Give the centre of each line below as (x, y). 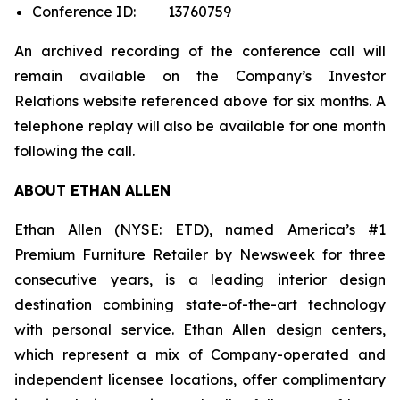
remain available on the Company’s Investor (200, 76)
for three (350, 254)
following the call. (76, 151)
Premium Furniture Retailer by (127, 254)
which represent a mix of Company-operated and (200, 354)
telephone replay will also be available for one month (200, 126)
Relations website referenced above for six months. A (200, 101)
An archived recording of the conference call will (200, 51)
